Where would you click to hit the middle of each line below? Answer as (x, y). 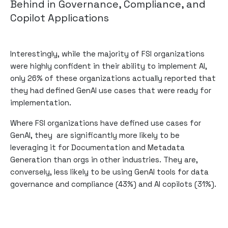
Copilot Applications (60, 18)
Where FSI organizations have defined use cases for (106, 123)
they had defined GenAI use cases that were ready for (111, 90)
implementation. (42, 102)
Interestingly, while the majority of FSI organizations (107, 53)
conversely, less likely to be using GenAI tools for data (109, 172)
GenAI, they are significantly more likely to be (95, 135)
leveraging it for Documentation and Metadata (97, 147)
